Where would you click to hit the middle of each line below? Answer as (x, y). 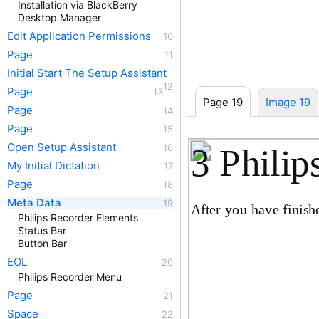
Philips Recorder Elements (78, 218)
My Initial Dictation (53, 166)
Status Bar (42, 230)
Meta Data (34, 203)
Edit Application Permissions (79, 36)
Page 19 (223, 102)
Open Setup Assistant (62, 147)
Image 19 (288, 102)
